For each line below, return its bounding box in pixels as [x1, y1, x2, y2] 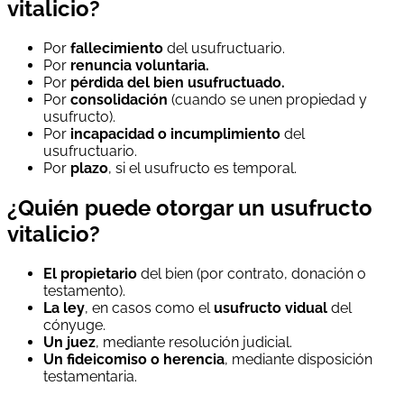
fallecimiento [70, 39, 163, 57]
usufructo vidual [214, 298, 327, 317]
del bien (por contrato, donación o [137, 264, 366, 282]
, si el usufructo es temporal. [108, 159, 297, 177]
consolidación [70, 90, 168, 108]
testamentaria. [43, 367, 137, 385]
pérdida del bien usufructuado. [70, 73, 285, 91]
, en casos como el [85, 298, 214, 317]
